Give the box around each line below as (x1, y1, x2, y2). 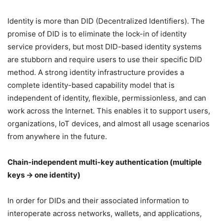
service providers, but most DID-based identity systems (7, 42, 202, 51)
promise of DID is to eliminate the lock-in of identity (7, 29, 186, 38)
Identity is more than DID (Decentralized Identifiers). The (7, 16, 205, 26)
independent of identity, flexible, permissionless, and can (7, 93, 206, 103)
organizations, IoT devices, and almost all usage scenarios (7, 119, 210, 128)
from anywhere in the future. (7, 132, 107, 141)
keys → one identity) (7, 170, 80, 180)
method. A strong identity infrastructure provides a (7, 68, 184, 77)
